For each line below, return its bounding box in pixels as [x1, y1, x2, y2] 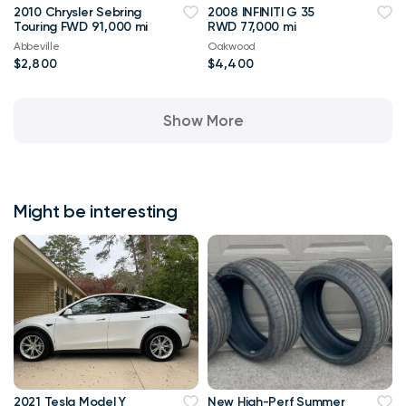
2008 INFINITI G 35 [208, 5, 314, 21]
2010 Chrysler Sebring [14, 5, 142, 21]
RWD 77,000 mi [208, 19, 296, 35]
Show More [162, 111, 244, 130]
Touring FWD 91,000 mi [14, 19, 149, 35]
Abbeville [14, 40, 60, 53]
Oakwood [208, 40, 256, 53]
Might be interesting [14, 200, 178, 223]
